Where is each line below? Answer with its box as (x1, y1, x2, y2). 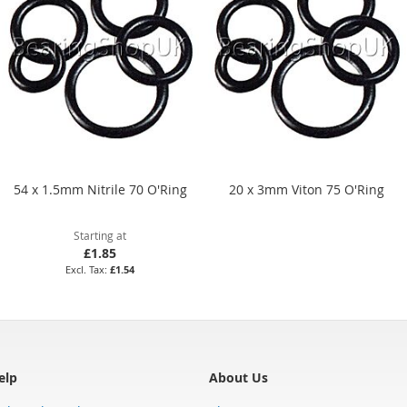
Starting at (74, 227, 127, 243)
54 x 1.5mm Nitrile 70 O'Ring (13, 180, 187, 198)
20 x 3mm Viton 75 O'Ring (229, 180, 385, 198)
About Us (209, 368, 268, 386)
